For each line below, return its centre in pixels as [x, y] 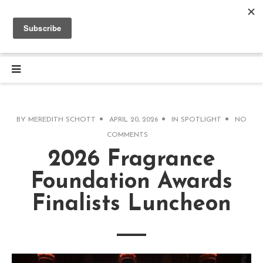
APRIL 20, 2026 [134, 120]
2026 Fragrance [131, 160]
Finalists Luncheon [131, 205]
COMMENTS [127, 135]
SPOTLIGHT [201, 120]
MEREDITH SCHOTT [62, 120]
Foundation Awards [131, 183]
